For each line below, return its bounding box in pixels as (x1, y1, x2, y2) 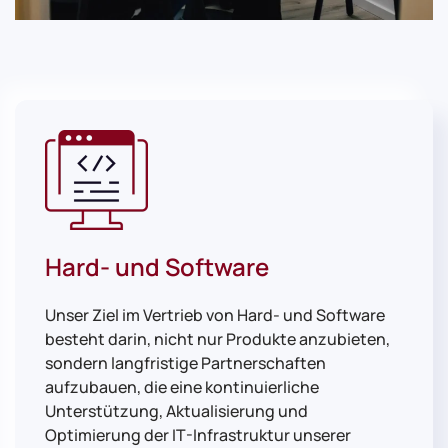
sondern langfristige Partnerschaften (45, 351, 326, 374)
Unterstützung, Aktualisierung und (45, 399, 308, 422)
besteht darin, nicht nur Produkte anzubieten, (45, 327, 390, 350)
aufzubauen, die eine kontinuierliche (45, 375, 319, 398)
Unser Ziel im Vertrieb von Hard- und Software (45, 303, 385, 326)
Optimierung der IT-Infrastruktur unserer (45, 423, 351, 446)
